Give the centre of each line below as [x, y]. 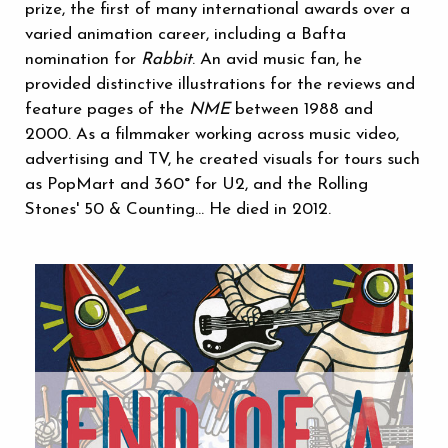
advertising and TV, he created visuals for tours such [222, 160]
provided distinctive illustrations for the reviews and [220, 85]
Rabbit [166, 60]
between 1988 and [301, 110]
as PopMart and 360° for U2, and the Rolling [196, 185]
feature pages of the [107, 110]
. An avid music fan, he [277, 60]
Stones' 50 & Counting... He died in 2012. [178, 210]
